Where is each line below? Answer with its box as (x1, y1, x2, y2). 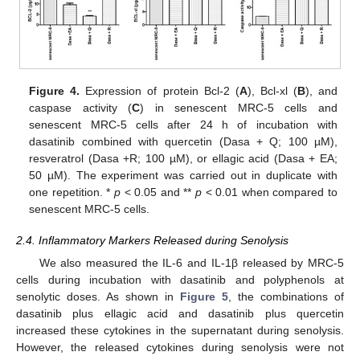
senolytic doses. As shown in (16, 289, 180, 303)
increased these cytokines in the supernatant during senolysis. (16, 323, 344, 337)
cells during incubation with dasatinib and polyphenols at (16, 272, 344, 286)
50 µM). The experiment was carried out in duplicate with (29, 169, 337, 182)
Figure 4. (29, 84, 80, 98)
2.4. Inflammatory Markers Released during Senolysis (16, 233, 288, 247)
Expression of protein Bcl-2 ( (80, 84, 239, 98)
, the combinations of (228, 289, 344, 303)
